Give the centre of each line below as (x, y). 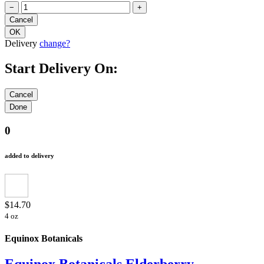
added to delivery (29, 155)
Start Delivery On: (61, 69)
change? (55, 44)
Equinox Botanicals (44, 239)
